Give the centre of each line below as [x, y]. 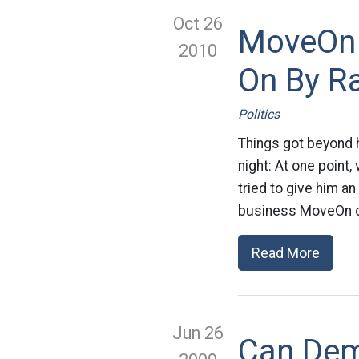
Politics [259, 114]
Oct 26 [198, 24]
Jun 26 [198, 333]
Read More [286, 253]
